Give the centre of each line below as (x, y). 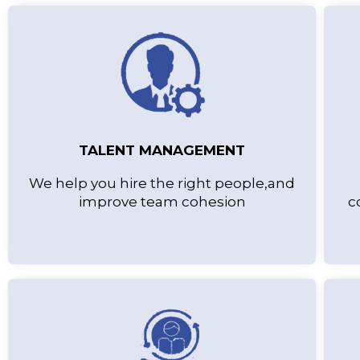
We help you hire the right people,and (162, 184)
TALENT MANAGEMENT (162, 151)
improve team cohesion (162, 202)
